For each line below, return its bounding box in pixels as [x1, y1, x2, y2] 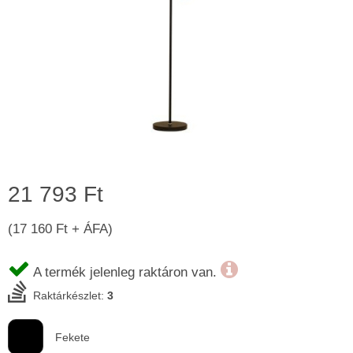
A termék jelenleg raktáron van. [33, 265, 221, 281]
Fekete [55, 331, 90, 344]
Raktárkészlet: [27, 289, 107, 303]
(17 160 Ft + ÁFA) [8, 221, 113, 237]
